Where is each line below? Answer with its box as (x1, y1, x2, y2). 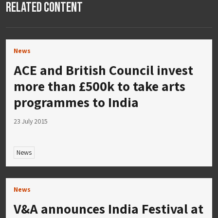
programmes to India (14, 92, 139, 111)
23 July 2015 (14, 116, 48, 126)
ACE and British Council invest (14, 60, 193, 79)
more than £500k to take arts (14, 76, 185, 95)
